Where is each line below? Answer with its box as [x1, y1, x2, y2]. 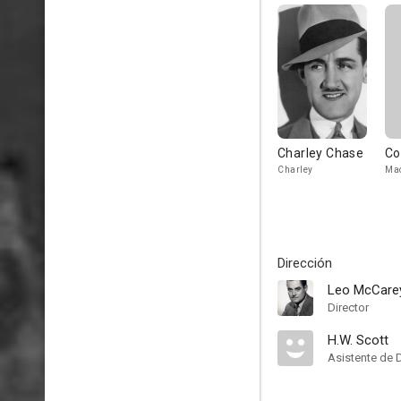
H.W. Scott [328, 332, 388, 348]
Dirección [277, 255, 332, 271]
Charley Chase [277, 146, 364, 160]
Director [328, 301, 369, 314]
